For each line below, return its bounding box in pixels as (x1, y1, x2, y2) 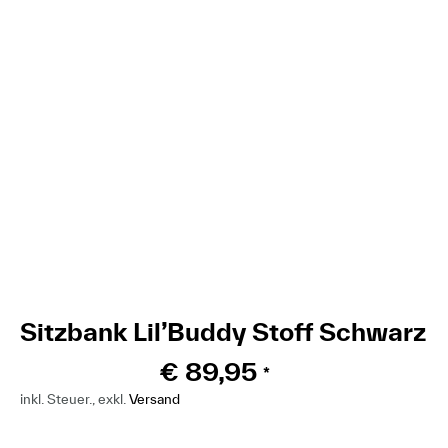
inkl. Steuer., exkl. (20, 390, 129, 407)
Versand (129, 390, 180, 407)
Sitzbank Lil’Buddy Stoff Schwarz (20, 316, 426, 346)
